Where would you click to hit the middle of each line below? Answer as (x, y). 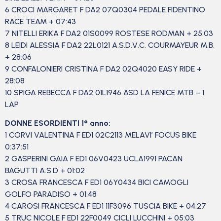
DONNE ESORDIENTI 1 (44, 123)
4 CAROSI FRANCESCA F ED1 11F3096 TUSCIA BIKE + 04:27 (106, 206)
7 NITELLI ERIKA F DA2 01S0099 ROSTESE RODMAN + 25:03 (110, 33)
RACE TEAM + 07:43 (41, 21)
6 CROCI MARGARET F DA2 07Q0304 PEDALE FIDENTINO (105, 9)
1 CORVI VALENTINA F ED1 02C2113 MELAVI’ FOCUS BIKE (101, 135)
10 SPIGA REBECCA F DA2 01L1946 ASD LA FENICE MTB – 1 (105, 92)
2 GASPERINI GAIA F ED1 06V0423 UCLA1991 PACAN (94, 158)
